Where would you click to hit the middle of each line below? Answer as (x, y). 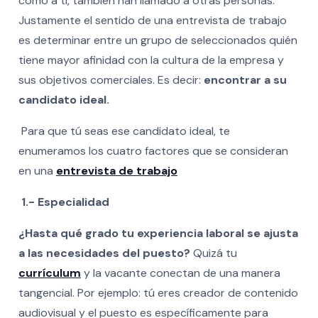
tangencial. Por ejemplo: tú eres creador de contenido (158, 292)
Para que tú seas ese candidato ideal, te (125, 131)
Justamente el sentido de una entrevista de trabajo (152, 20)
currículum (49, 273)
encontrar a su (245, 79)
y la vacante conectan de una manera (180, 273)
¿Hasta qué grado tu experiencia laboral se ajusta (158, 233)
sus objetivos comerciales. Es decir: (111, 79)
